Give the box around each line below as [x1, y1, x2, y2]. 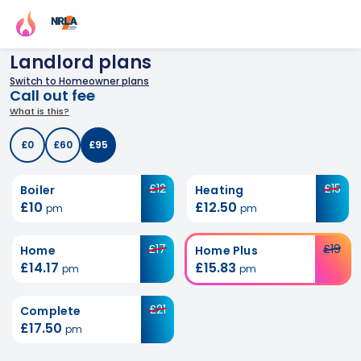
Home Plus [195, 243, 258, 259]
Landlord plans [10, 50, 151, 75]
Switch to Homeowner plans [10, 74, 149, 88]
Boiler [20, 182, 56, 198]
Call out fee [10, 85, 95, 106]
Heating [195, 182, 244, 198]
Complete [20, 303, 81, 319]
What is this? [10, 105, 69, 118]
